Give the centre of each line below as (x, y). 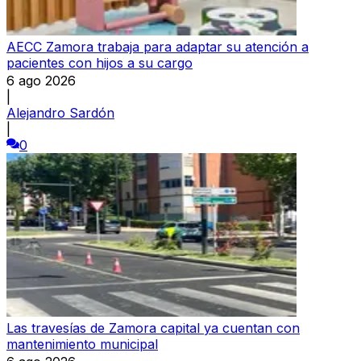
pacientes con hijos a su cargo (100, 62)
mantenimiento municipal (82, 344)
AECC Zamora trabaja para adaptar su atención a (158, 46)
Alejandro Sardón (60, 112)
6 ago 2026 (41, 80)
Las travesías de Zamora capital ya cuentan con (153, 328)
